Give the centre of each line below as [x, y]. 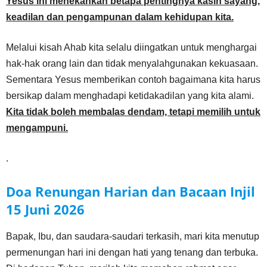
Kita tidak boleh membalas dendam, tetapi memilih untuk [133, 112]
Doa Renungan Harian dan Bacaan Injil [131, 191]
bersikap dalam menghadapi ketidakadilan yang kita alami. [130, 96]
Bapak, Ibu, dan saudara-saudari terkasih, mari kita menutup [133, 236]
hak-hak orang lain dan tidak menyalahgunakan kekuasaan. [132, 63]
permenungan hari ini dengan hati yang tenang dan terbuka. [132, 252]
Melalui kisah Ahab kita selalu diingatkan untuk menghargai [131, 47]
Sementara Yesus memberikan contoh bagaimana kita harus [133, 80]
